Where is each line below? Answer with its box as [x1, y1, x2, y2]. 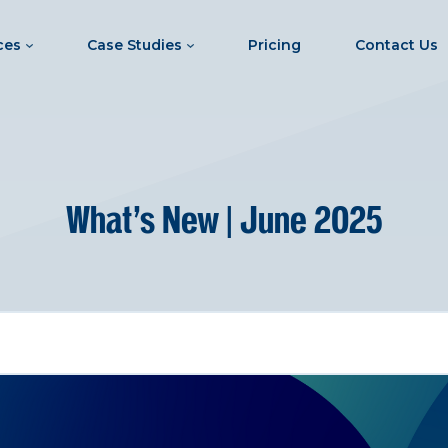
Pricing [248, 36, 302, 54]
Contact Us [355, 36, 439, 54]
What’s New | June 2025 [65, 200, 383, 241]
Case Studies [86, 36, 182, 54]
